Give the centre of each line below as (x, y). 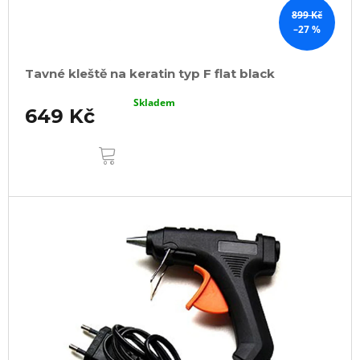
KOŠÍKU (146, 155)
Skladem (155, 102)
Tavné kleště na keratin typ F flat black (150, 73)
